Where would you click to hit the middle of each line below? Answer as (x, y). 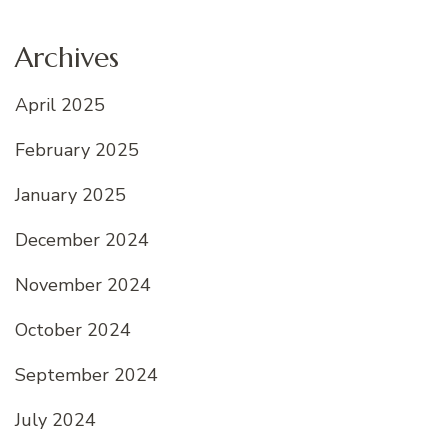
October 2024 (73, 329)
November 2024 (83, 284)
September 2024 (86, 374)
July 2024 (55, 419)
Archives (67, 57)
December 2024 (82, 239)
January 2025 (70, 194)
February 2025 (77, 149)
